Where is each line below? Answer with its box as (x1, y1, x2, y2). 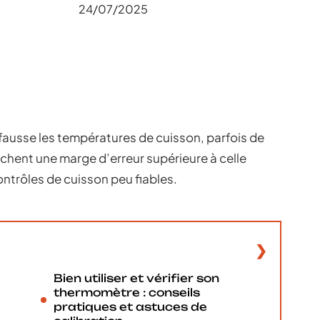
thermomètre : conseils (54, 286, 200, 299)
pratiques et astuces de (54, 300, 207, 314)
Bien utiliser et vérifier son (54, 271, 219, 285)
